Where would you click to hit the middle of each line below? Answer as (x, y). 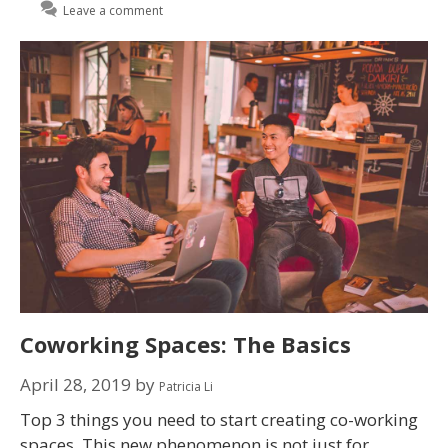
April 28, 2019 (75, 384)
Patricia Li (186, 386)
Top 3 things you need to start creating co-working (219, 419)
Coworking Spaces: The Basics (185, 344)
